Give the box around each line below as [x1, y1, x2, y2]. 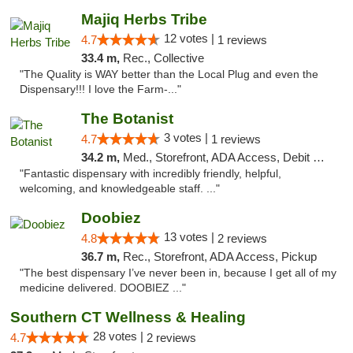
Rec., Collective [122, 51, 204, 65]
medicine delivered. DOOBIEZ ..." [20, 282, 186, 294]
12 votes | [163, 32, 217, 45]
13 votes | [163, 230, 217, 243]
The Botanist [80, 110, 173, 127]
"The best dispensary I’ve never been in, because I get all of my [20, 267, 336, 279]
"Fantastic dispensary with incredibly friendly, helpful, [20, 168, 281, 180]
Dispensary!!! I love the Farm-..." [20, 84, 181, 95]
